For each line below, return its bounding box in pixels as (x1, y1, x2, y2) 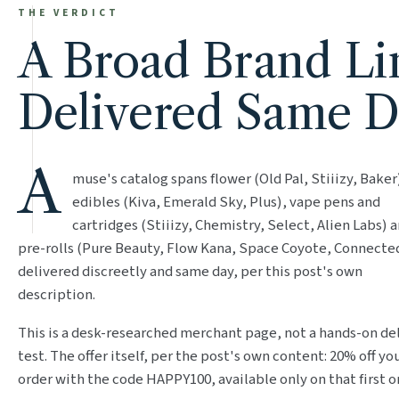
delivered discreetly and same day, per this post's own (18, 260, 362, 282)
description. (18, 283, 95, 305)
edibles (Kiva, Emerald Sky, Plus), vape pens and (71, 191, 380, 213)
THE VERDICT (18, 4, 120, 20)
